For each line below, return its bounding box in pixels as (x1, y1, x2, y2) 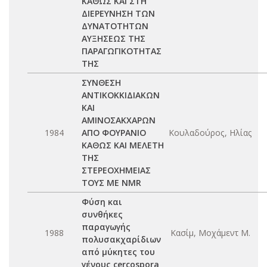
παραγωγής (82, 221, 131, 232)
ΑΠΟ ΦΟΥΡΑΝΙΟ (82, 127, 146, 138)
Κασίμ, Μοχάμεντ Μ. (170, 227, 250, 238)
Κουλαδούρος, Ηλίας (169, 127, 252, 138)
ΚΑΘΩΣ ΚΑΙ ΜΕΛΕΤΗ (82, 139, 164, 151)
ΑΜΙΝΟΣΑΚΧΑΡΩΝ (82, 114, 156, 126)
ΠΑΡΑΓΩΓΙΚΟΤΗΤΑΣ (82, 45, 162, 57)
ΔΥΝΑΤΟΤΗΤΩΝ (82, 20, 148, 32)
